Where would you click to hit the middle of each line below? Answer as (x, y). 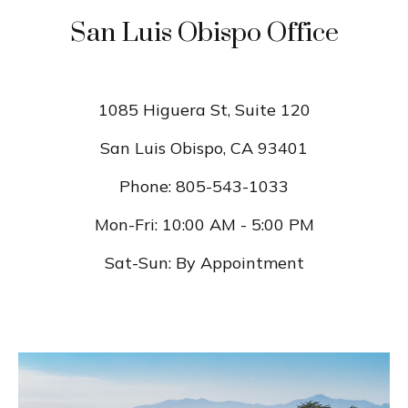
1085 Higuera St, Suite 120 (204, 110)
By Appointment (240, 263)
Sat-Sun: (138, 263)
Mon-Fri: (126, 224)
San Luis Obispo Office (204, 33)
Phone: (145, 186)
